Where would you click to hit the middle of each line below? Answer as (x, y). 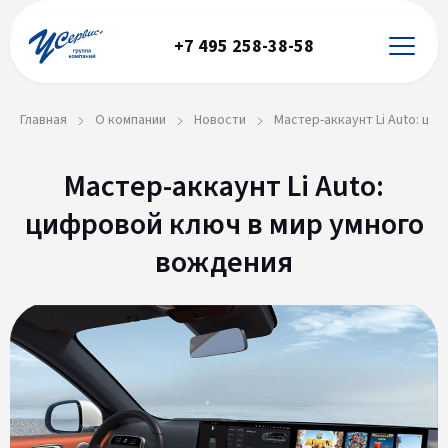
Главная (43, 120)
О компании (130, 120)
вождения (224, 262)
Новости (220, 120)
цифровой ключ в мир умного (224, 224)
